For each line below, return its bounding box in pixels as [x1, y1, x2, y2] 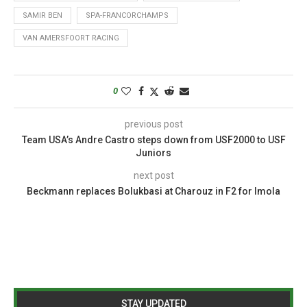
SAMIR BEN [23, 10, 62, 20]
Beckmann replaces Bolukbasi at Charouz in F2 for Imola [27, 185, 280, 197]
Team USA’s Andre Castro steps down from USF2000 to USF [21, 134, 286, 145]
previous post [124, 118, 183, 130]
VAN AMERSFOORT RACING [23, 33, 119, 42]
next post [133, 169, 174, 181]
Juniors [136, 147, 171, 158]
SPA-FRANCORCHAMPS [86, 10, 169, 20]
